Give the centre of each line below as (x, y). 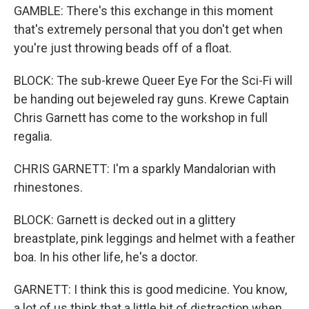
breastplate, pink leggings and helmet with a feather (154, 238)
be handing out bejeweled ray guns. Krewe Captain (151, 99)
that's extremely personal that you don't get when (148, 29)
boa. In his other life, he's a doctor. (106, 257)
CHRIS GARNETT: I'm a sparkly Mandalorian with (145, 169)
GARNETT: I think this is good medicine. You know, (150, 289)
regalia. (33, 136)
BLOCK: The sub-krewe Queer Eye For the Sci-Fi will (153, 80)
